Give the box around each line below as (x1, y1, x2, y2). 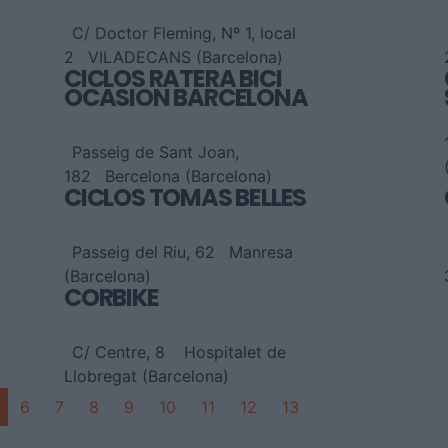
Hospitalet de (184, 342, 286, 363)
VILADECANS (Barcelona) (88, 47, 283, 68)
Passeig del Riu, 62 (72, 242, 215, 263)
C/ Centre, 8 (72, 342, 170, 363)
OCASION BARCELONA (64, 81, 308, 115)
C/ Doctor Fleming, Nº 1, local (72, 23, 296, 44)
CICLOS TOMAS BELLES (64, 181, 307, 215)
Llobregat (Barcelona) (64, 366, 229, 387)
